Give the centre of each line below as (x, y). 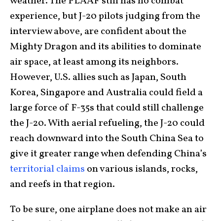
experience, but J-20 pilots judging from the (105, 16)
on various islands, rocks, (141, 169)
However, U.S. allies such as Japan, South (98, 77)
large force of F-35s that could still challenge (107, 108)
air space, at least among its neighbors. (94, 62)
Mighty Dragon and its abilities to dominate (106, 47)
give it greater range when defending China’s (108, 154)
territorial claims (47, 169)
